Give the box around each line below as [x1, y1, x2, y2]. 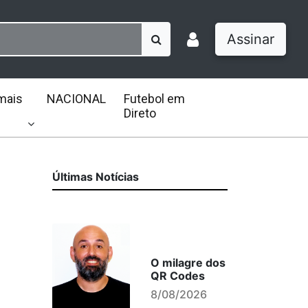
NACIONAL [46, 91, 106, 106]
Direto [123, 106, 156, 120]
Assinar [227, 31, 274, 47]
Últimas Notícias [52, 170, 139, 184]
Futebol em [123, 91, 185, 106]
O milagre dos [150, 256, 225, 269]
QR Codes [150, 269, 205, 283]
